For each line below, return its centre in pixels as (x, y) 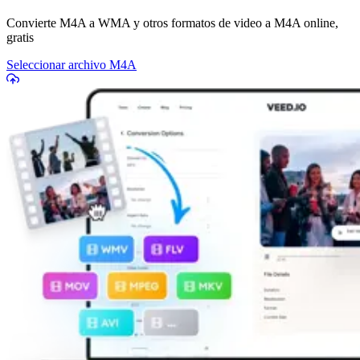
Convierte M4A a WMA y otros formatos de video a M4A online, (172, 22)
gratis (20, 37)
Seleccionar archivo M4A (72, 64)
